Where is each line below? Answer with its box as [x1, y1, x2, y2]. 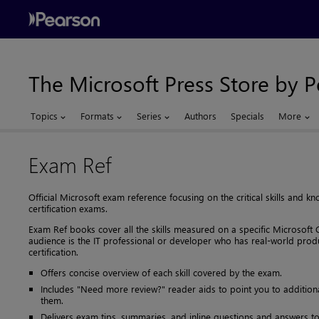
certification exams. [28, 202, 108, 214]
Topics [31, 110, 58, 122]
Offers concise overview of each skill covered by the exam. [41, 266, 282, 278]
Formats [80, 110, 115, 122]
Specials [231, 110, 265, 122]
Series [137, 110, 162, 122]
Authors [184, 110, 217, 122]
